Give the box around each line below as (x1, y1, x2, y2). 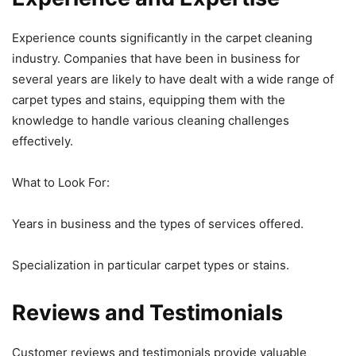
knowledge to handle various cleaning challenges (12, 112, 289, 128)
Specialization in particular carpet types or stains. (12, 257, 289, 273)
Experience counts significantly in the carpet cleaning (12, 29, 312, 45)
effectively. (12, 133, 73, 149)
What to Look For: (12, 174, 110, 190)
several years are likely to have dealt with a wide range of (12, 71, 334, 87)
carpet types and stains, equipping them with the (12, 91, 285, 107)
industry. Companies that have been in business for (12, 50, 300, 66)
